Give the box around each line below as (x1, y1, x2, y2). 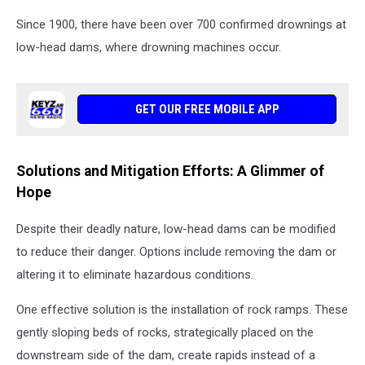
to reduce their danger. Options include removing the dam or (16, 244, 336, 259)
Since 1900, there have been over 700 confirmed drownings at (16, 17, 346, 33)
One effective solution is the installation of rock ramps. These (16, 301, 348, 317)
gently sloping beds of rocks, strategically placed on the (16, 324, 314, 340)
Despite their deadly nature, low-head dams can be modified (16, 221, 336, 236)
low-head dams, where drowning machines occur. (16, 40, 281, 55)
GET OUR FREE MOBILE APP (134, 102, 279, 117)
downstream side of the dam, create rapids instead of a (16, 347, 315, 363)
